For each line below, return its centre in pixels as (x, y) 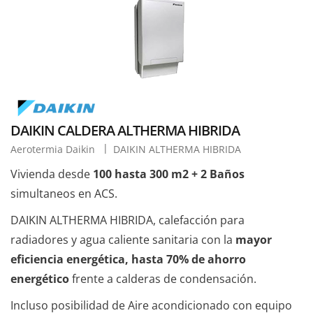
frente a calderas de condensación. (163, 279)
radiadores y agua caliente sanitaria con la (122, 240)
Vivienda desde (52, 174)
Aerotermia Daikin (54, 150)
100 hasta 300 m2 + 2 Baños (169, 174)
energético (40, 279)
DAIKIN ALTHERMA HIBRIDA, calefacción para (128, 220)
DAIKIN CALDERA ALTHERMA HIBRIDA (125, 131)
